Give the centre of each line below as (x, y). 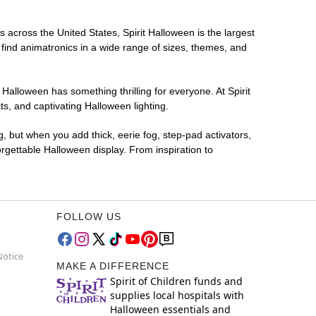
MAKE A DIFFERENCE (113, 266)
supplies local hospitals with (177, 296)
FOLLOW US (89, 217)
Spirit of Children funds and (176, 281)
